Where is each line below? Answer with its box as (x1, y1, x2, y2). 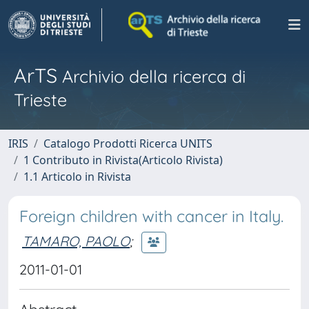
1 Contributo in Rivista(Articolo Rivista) (23, 152, 223, 168)
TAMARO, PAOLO (22, 232, 130, 250)
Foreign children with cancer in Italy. (19, 206, 283, 226)
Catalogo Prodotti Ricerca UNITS (43, 136, 212, 151)
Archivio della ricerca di (57, 66, 246, 87)
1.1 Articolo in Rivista (23, 169, 131, 184)
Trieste (14, 89, 67, 110)
